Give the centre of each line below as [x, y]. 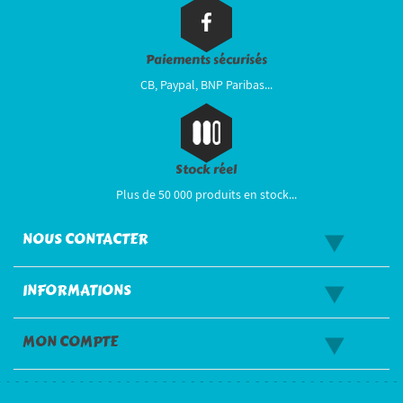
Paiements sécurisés [206, 60]
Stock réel [206, 170]
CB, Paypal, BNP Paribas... [206, 85]
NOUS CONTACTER [85, 239]
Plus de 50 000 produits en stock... [206, 195]
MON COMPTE [70, 342]
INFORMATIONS [77, 291]
